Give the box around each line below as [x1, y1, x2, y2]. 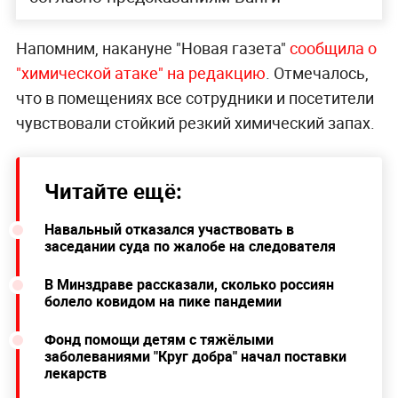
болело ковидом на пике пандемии [44, 291, 282, 312]
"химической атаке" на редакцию [15, 62, 266, 84]
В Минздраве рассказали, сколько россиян [44, 275, 334, 295]
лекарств [44, 363, 107, 384]
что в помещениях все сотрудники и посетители [15, 87, 374, 109]
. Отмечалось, [265, 62, 369, 84]
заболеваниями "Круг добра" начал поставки [44, 346, 346, 367]
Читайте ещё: [44, 177, 182, 206]
